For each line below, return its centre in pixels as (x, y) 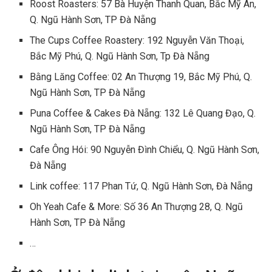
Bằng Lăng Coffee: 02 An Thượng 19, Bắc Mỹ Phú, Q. (141, 77)
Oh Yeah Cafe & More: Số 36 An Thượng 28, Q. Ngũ (137, 207)
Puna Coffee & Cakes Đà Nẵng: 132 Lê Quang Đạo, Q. (143, 114)
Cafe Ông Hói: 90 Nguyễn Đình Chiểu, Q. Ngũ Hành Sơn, (145, 150)
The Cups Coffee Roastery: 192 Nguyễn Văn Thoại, (137, 41)
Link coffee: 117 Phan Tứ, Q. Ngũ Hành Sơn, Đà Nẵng (141, 186)
